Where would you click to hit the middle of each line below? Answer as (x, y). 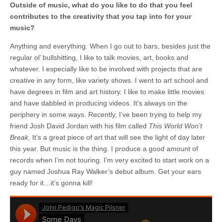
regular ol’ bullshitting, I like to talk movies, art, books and (99, 57)
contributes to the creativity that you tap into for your (101, 16)
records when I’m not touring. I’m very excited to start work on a (110, 160)
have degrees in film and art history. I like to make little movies (107, 91)
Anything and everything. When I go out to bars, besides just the (110, 46)
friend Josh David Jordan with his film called (79, 126)
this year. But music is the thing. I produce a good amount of (104, 148)
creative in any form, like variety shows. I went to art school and (109, 80)
